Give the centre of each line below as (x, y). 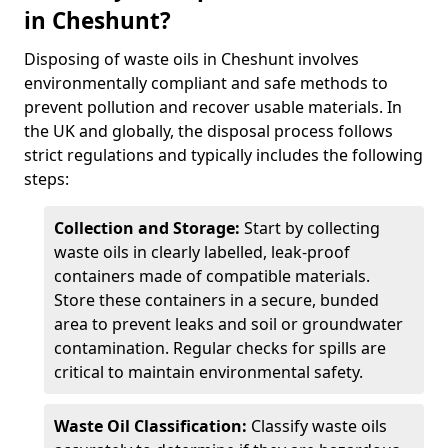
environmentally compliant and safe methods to (206, 83)
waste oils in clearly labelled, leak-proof (202, 252)
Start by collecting (310, 228)
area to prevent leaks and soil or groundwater (228, 324)
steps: (46, 179)
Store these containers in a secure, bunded (216, 300)
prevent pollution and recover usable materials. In (213, 107)
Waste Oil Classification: (150, 426)
